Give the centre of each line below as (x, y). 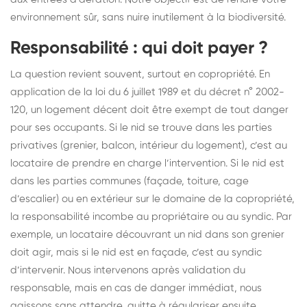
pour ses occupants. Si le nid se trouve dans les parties (141, 127)
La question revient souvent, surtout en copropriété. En (140, 74)
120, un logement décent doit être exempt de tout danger (149, 110)
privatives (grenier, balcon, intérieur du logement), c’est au (149, 145)
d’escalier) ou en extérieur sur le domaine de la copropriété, (152, 199)
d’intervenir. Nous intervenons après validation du (128, 270)
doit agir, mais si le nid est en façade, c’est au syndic (136, 252)
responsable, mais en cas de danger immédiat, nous (136, 288)
